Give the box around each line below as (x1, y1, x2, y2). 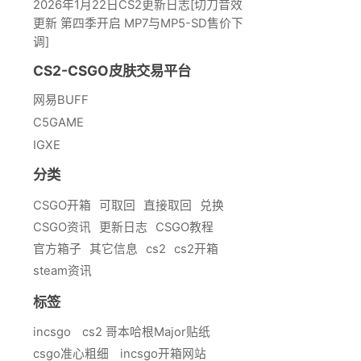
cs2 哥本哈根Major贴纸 (82, 325, 210, 340)
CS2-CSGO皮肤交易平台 (33, 62, 191, 80)
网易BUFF (33, 93, 89, 108)
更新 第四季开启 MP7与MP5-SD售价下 (33, 15, 243, 31)
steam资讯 (33, 263, 92, 278)
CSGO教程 (156, 219, 214, 234)
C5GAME (33, 115, 84, 131)
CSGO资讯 (33, 219, 91, 234)
